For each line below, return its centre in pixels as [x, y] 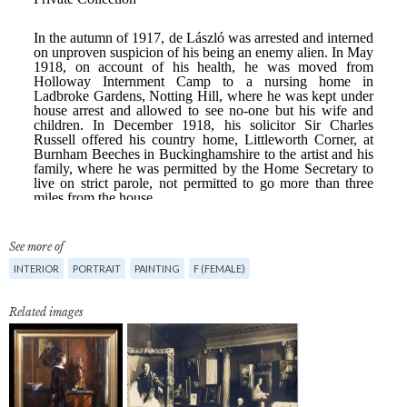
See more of [36, 246]
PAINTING [157, 268]
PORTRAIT [97, 268]
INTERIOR [36, 268]
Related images [46, 312]
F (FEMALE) [219, 268]
